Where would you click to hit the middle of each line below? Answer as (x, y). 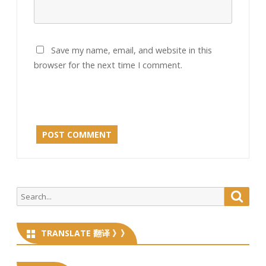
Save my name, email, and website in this (132, 50)
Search (29, 193)
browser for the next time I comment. (108, 65)
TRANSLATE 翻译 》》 (85, 233)
